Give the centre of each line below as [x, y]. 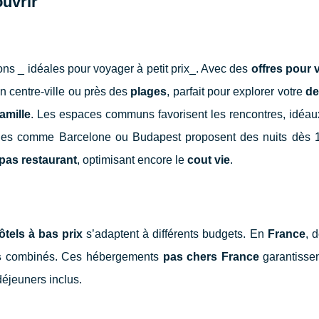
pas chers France [211, 256]
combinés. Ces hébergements [82, 256]
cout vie [209, 159]
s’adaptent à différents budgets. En [175, 234]
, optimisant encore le [132, 159]
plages [149, 91]
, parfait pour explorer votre [236, 91]
